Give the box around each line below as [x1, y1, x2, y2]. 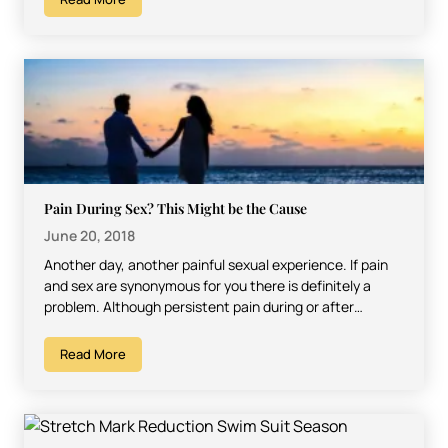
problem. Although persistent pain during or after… [44, 296, 363, 316]
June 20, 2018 [44, 225, 135, 245]
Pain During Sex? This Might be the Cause [44, 198, 307, 218]
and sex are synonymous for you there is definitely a [44, 275, 371, 295]
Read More [60, 344, 126, 363]
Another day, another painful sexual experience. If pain [44, 254, 388, 274]
